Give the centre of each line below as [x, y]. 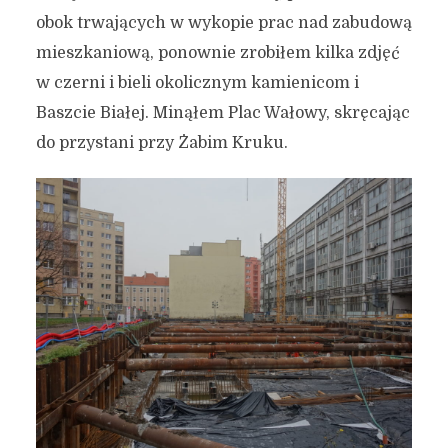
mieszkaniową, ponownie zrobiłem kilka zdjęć [217, 53]
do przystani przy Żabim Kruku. [161, 143]
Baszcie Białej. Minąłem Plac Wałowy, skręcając [222, 113]
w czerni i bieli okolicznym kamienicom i [197, 83]
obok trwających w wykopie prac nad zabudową [223, 23]
